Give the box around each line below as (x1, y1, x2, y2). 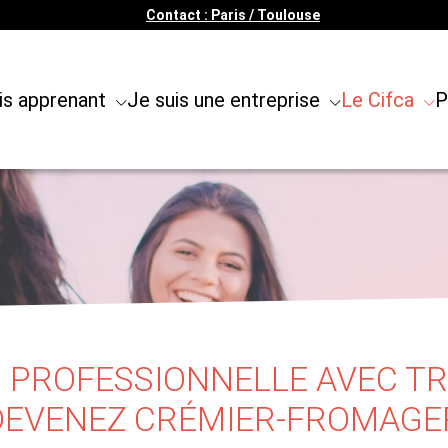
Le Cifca (340, 88, 419, 113)
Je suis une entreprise (126, 88, 325, 113)
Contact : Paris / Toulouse (146, 7, 320, 23)
